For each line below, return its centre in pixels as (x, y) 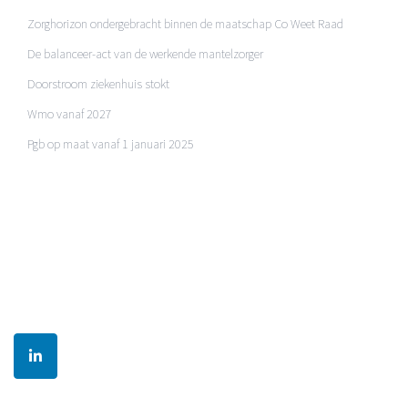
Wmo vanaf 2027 (70, 114)
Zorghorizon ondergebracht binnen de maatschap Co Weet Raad (185, 24)
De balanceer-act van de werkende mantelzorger (145, 54)
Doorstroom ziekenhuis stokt (98, 84)
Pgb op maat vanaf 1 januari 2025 (111, 144)
